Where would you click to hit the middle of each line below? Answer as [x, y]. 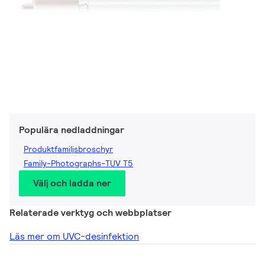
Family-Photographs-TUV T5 [78, 163]
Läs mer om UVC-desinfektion [74, 236]
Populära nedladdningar [72, 130]
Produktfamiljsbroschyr [68, 149]
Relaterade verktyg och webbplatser [91, 213]
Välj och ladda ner [72, 183]
